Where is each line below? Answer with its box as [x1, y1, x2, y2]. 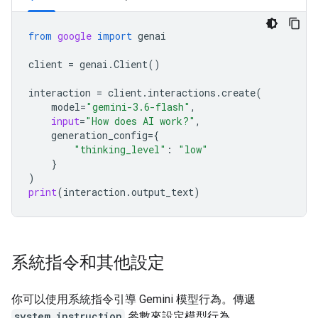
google [57, 29, 92, 43]
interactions [148, 86, 216, 99]
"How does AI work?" [85, 114, 195, 128]
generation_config [51, 128, 148, 142]
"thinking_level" [74, 143, 166, 156]
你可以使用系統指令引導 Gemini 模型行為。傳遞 [11, 292, 256, 306]
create [221, 86, 256, 99]
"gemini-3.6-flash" [86, 100, 190, 114]
